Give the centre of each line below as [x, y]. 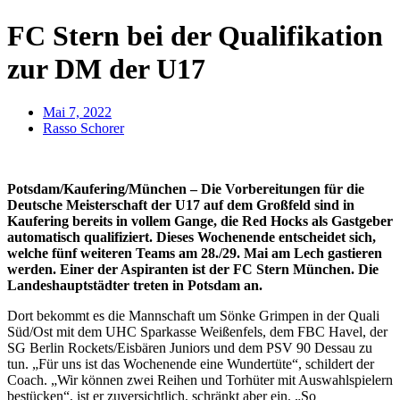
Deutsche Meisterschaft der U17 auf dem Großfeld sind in [181, 205]
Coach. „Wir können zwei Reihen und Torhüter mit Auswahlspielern [200, 380]
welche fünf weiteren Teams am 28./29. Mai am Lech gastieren [195, 254]
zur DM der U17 [106, 68]
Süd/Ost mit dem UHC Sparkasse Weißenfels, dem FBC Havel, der [197, 332]
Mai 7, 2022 [77, 112]
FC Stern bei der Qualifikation [195, 35]
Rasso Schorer [83, 129]
